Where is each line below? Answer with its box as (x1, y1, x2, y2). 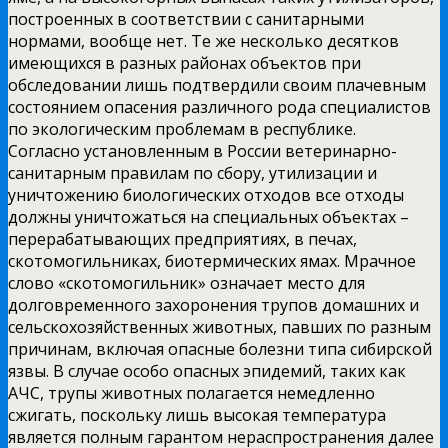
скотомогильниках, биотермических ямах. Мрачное (8, 249, 416, 272)
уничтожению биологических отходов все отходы (8, 183, 404, 206)
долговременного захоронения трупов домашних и (8, 293, 419, 316)
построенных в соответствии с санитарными (8, 7, 364, 30)
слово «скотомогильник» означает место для (8, 271, 365, 294)
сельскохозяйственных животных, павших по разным (8, 315, 431, 338)
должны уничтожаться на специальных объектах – (8, 205, 409, 228)
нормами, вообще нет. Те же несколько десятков (8, 29, 399, 52)
